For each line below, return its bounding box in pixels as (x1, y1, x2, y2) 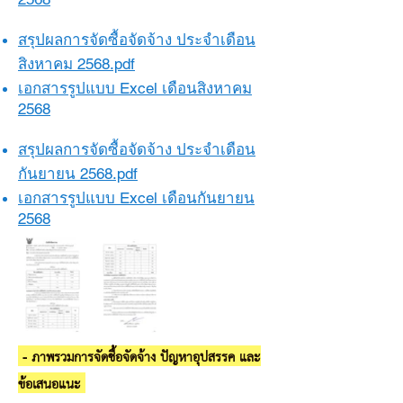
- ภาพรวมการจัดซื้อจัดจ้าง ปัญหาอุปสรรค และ (18, 345, 261, 366)
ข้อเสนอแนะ (18, 372, 85, 393)
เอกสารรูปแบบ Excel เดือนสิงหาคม (18, 79, 252, 97)
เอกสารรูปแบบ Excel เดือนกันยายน (18, 189, 255, 207)
